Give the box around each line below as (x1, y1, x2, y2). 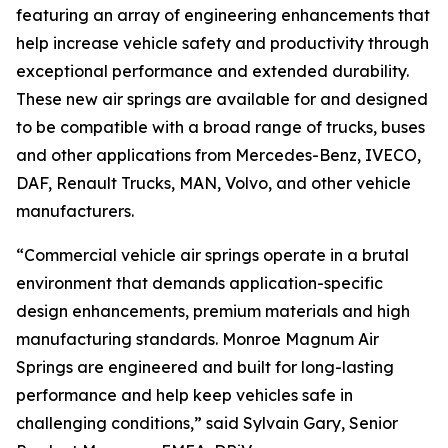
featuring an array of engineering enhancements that (16, 4, 430, 25)
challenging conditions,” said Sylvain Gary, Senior (16, 412, 398, 433)
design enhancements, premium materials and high (16, 300, 410, 321)
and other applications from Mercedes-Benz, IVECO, (16, 144, 421, 165)
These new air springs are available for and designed (16, 88, 428, 109)
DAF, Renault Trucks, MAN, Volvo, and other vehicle (16, 172, 411, 193)
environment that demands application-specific (16, 272, 383, 293)
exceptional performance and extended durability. (16, 60, 409, 81)
